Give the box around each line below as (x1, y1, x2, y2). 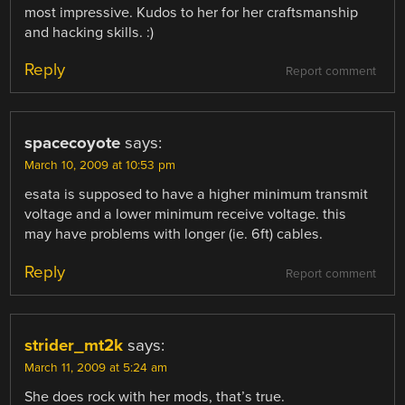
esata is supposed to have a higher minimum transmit (24, 185, 369, 204)
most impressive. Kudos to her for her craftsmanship (24, 4, 359, 23)
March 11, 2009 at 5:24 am (24, 360, 168, 375)
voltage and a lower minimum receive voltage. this (24, 205, 347, 224)
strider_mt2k (24, 334, 124, 355)
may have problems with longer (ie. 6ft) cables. (24, 225, 324, 244)
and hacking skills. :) (24, 24, 155, 42)
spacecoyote (24, 133, 121, 154)
